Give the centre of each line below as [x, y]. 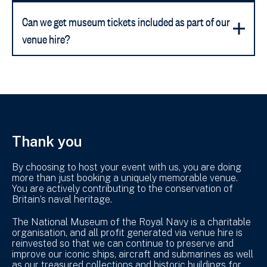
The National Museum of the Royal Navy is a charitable [131, 222]
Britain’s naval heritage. [64, 199]
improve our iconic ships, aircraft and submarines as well [133, 254]
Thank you [47, 141]
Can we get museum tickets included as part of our [126, 20]
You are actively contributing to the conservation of [122, 188]
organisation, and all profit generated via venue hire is [127, 232]
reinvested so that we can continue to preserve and [123, 243]
